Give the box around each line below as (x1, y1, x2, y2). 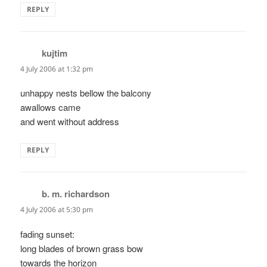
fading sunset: (20, 227, 75, 240)
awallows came (20, 101, 81, 114)
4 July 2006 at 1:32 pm (20, 64, 94, 74)
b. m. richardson (42, 187, 110, 201)
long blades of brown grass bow (20, 241, 144, 254)
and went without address (20, 115, 120, 128)
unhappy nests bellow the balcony (20, 86, 152, 100)
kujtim (42, 46, 68, 60)
